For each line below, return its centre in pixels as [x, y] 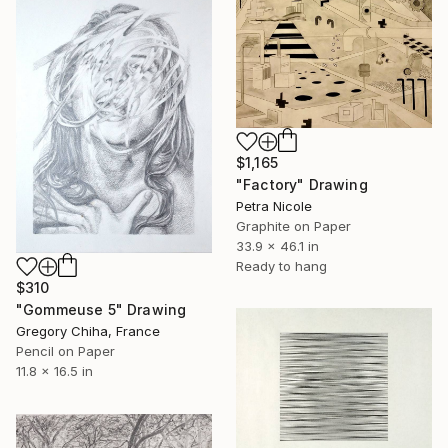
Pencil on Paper [65, 350]
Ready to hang [281, 266]
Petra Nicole [274, 206]
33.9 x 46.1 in [277, 246]
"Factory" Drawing [302, 185]
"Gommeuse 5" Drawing [101, 309]
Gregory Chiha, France [88, 330]
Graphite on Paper [293, 226]
